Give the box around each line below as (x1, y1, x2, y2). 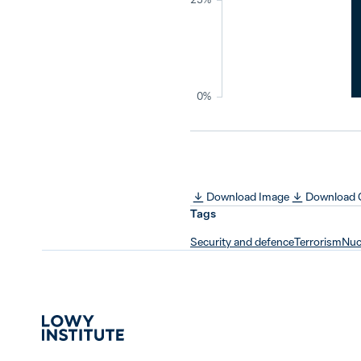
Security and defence (190, 234, 294, 249)
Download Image (206, 189, 289, 204)
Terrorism (294, 234, 342, 249)
